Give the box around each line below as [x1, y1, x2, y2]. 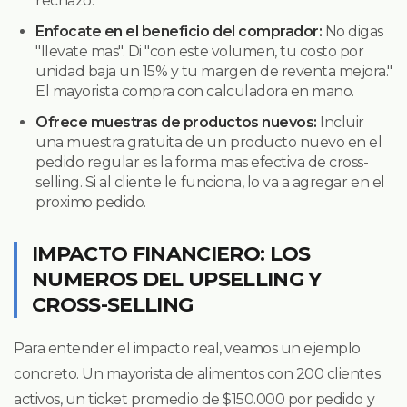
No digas [322, 22, 383, 40]
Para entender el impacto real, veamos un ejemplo [14, 339, 361, 357]
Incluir [316, 113, 364, 131]
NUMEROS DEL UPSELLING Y [32, 266, 322, 292]
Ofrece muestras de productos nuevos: [35, 113, 317, 131]
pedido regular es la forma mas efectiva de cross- [35, 153, 369, 171]
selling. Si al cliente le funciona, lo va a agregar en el [35, 173, 385, 191]
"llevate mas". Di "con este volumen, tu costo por [35, 42, 364, 60]
